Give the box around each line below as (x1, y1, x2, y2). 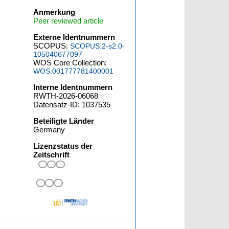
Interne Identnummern (33, 83, 113, 91)
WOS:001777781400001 (33, 67, 114, 75)
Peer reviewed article (33, 16, 104, 25)
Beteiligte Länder (33, 117, 95, 125)
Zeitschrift (33, 150, 70, 159)
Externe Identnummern (33, 33, 116, 41)
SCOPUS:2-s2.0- (70, 42, 125, 50)
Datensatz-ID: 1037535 (33, 100, 111, 109)
